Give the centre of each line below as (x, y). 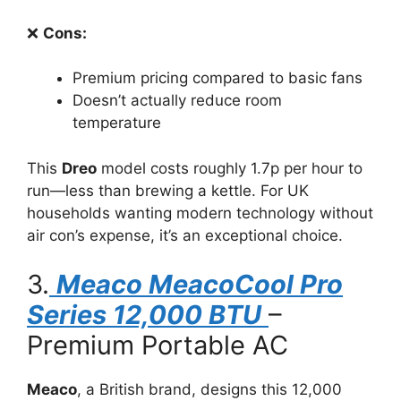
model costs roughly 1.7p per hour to (230, 168)
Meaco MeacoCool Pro (200, 284)
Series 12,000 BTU (144, 315)
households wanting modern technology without (200, 213)
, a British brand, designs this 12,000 (209, 389)
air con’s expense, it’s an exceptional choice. (185, 235)
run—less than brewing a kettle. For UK (168, 190)
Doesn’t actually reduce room (177, 100)
